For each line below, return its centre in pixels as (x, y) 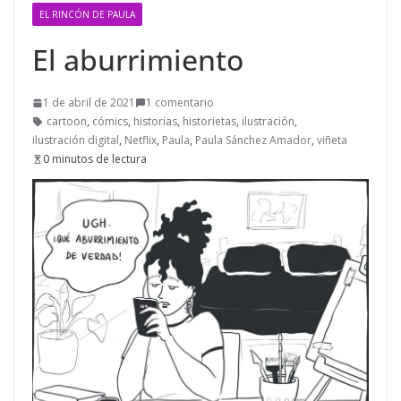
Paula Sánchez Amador (253, 140)
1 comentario (180, 102)
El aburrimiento (138, 60)
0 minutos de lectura (95, 159)
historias (155, 121)
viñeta (332, 140)
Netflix (141, 140)
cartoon (67, 121)
